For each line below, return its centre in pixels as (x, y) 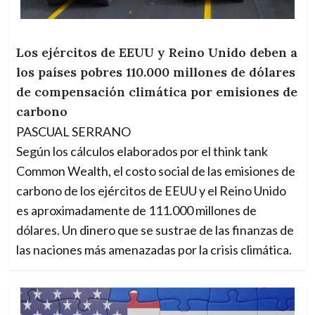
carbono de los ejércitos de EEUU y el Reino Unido (152, 191)
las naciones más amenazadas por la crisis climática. (154, 250)
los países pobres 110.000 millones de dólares (156, 72)
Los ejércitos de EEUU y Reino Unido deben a (157, 53)
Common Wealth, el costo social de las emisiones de (156, 171)
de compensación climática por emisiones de (157, 92)
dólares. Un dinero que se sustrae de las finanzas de (155, 230)
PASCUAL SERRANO (74, 132)
